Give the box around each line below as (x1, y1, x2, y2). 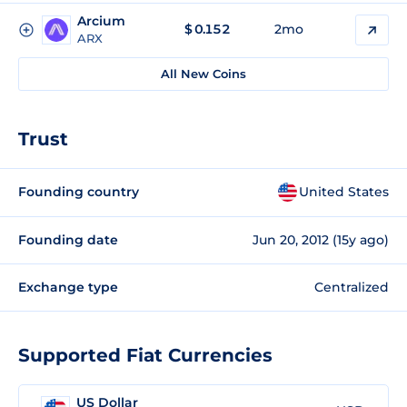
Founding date (18, 231, 118, 248)
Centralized (314, 278, 389, 295)
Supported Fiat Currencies (18, 344, 273, 366)
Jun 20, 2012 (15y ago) (253, 231, 389, 248)
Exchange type (18, 278, 118, 295)
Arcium (77, 13, 125, 29)
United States (299, 184, 389, 200)
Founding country (18, 184, 139, 200)
